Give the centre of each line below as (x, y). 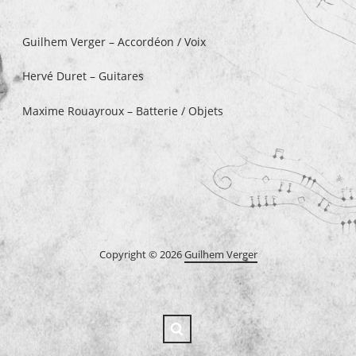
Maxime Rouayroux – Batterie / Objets (123, 110)
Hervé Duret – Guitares (83, 76)
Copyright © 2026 (141, 254)
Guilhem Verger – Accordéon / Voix (114, 42)
